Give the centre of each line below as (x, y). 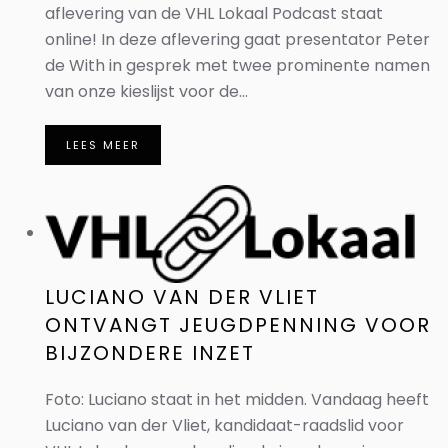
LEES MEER (103, 145)
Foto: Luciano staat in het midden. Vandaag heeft (237, 399)
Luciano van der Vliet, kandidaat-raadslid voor (224, 425)
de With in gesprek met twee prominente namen (237, 65)
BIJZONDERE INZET (150, 353)
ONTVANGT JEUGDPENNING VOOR (238, 325)
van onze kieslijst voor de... (146, 91)
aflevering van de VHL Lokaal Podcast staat (214, 13)
